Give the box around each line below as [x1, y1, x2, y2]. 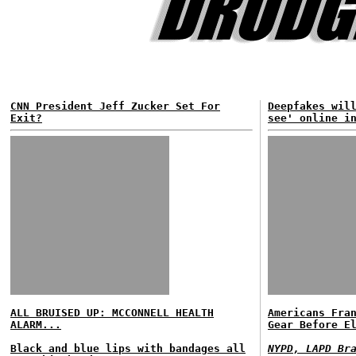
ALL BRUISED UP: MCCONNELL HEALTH [10, 307, 214, 319]
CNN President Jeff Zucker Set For [10, 100, 220, 112]
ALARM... [10, 319, 61, 331]
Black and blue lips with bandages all [10, 342, 246, 354]
